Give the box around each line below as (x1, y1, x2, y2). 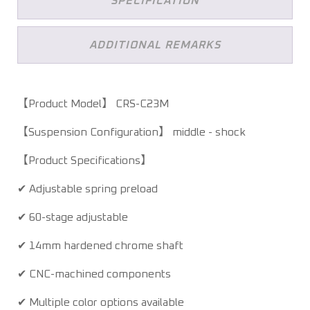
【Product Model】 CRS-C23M (17, 98, 169, 109)
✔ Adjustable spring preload (17, 183, 158, 194)
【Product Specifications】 (17, 154, 152, 166)
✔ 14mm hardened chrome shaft (17, 239, 183, 251)
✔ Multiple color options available (17, 296, 184, 308)
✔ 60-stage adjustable (17, 211, 128, 223)
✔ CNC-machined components (17, 268, 171, 280)
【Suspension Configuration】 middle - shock (17, 126, 246, 138)
